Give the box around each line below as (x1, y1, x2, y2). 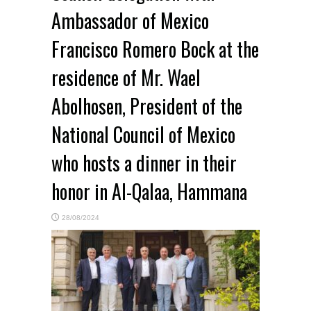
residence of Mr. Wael (51, 63, 201, 92)
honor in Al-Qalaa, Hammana (51, 177, 247, 206)
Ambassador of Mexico (51, 6, 209, 35)
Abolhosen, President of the (51, 92, 242, 121)
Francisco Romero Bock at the (51, 35, 259, 64)
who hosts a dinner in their (51, 149, 237, 178)
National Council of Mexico (51, 120, 235, 149)
